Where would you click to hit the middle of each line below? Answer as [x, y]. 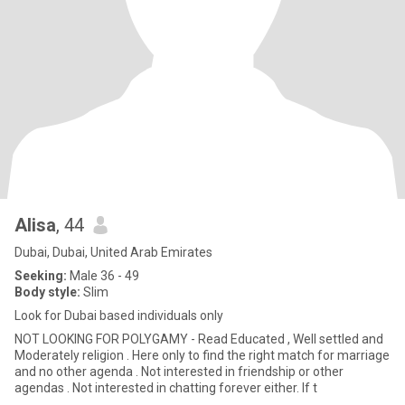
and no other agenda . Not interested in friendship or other [179, 372]
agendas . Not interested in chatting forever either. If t [166, 388]
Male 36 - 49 [103, 276]
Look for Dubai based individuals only [119, 316]
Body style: [47, 292]
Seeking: [41, 276]
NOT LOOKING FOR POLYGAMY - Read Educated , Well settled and [122, 339]
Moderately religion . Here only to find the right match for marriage [202, 355]
